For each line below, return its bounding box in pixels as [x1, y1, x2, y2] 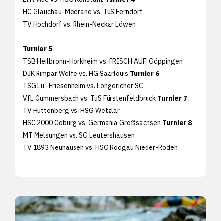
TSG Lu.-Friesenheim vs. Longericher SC [23, 81, 143, 90]
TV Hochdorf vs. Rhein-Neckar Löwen [23, 19, 136, 29]
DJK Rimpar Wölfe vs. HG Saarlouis [23, 69, 130, 78]
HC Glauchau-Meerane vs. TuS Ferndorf [23, 7, 143, 16]
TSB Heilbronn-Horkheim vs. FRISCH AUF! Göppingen [23, 56, 183, 66]
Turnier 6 [130, 69, 159, 78]
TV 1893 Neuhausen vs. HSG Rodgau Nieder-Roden [23, 143, 178, 152]
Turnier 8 [162, 118, 192, 127]
